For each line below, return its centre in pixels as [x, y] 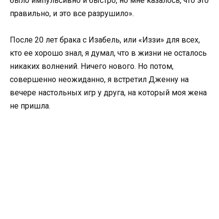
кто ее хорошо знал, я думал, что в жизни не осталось [108, 53]
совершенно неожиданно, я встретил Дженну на [99, 80]
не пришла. [30, 106]
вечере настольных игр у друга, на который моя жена [108, 93]
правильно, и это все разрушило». [72, 14]
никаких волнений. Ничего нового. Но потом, [92, 66]
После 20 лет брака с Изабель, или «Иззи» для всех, [105, 40]
